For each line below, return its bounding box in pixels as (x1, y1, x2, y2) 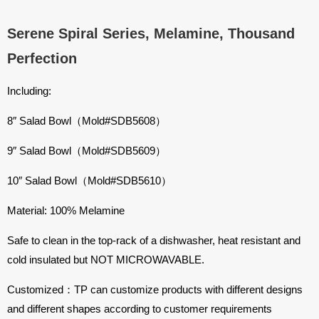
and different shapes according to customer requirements (7, 302, 272, 315)
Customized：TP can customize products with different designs (7, 283, 303, 296)
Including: (7, 84, 51, 97)
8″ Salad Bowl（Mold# (7, 114, 110, 127)
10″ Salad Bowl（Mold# (7, 174, 116, 187)
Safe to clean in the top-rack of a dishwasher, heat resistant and (7, 234, 300, 246)
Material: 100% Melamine (7, 204, 125, 216)
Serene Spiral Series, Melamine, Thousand (7, 25, 295, 41)
